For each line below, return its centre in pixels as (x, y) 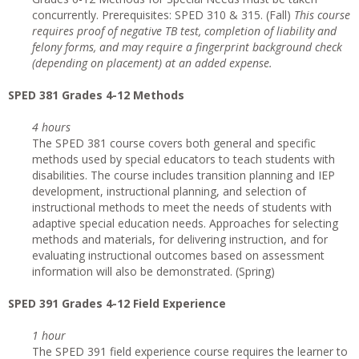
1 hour (49, 335)
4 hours (51, 127)
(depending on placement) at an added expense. (152, 63)
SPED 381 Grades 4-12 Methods (96, 95)
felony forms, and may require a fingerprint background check (187, 47)
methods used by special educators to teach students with (184, 159)
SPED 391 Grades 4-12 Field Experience (117, 303)
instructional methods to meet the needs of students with (182, 207)
